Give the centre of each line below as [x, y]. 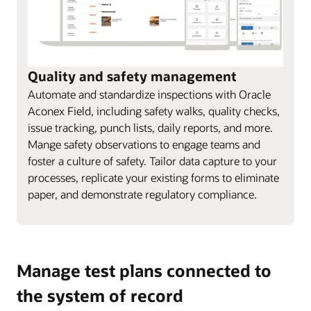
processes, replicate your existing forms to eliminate [153, 177]
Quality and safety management [132, 76]
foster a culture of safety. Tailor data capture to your [152, 160]
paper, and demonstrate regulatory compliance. [142, 194]
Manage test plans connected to [144, 270]
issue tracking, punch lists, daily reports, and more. [150, 127]
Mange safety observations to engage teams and [144, 144]
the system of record [100, 295]
